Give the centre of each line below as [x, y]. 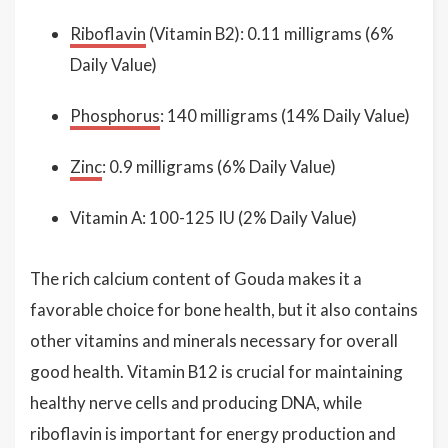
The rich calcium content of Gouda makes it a [196, 278]
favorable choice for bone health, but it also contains [224, 309]
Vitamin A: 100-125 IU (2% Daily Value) [213, 217]
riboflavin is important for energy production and [213, 433]
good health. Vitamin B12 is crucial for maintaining [216, 371]
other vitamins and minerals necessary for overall [214, 340]
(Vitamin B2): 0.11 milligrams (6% [270, 33]
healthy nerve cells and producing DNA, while [196, 402]
